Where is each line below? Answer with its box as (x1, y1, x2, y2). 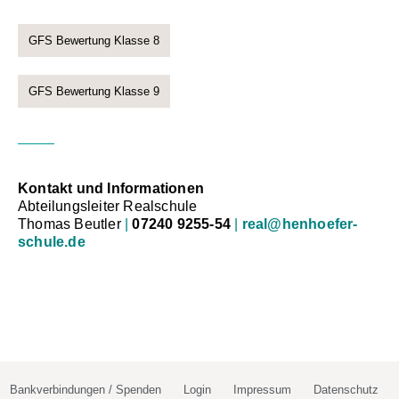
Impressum (232, 383, 291, 397)
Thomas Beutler (18, 216, 125, 232)
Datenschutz (313, 383, 379, 397)
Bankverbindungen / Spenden (9, 383, 161, 397)
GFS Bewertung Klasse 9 (28, 85, 159, 99)
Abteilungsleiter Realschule (18, 199, 198, 215)
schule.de (18, 234, 85, 250)
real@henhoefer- (241, 216, 358, 232)
